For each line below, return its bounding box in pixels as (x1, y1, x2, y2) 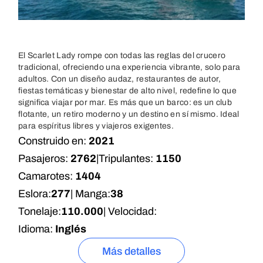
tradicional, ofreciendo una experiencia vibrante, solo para (18, 63, 241, 72)
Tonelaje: (18, 205, 61, 217)
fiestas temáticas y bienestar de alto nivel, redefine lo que (18, 86, 237, 95)
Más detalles (102, 245, 161, 257)
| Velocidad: (103, 205, 157, 217)
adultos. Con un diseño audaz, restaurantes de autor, (18, 75, 221, 83)
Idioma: (18, 223, 55, 235)
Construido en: (18, 135, 89, 147)
